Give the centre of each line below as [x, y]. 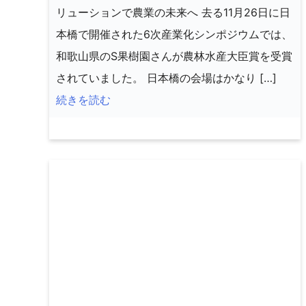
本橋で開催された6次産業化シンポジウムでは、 [174, 34]
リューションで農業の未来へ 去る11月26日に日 [173, 12]
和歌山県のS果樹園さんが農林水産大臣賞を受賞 [174, 56]
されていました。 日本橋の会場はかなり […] [166, 78]
